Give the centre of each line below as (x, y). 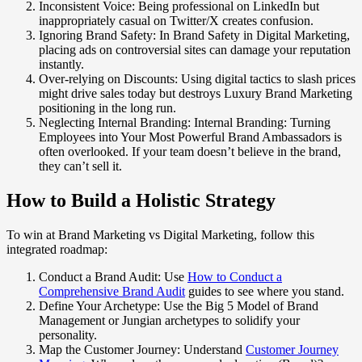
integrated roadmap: (57, 249)
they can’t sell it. (80, 166)
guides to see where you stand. (265, 291)
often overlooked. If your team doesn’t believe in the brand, (190, 151)
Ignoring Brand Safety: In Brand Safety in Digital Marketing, (194, 35)
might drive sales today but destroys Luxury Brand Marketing (196, 93)
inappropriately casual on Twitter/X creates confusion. (176, 20)
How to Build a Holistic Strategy (141, 200)
